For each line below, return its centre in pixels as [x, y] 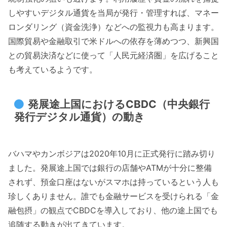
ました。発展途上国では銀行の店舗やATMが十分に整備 [110, 167]
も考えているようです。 [53, 70]
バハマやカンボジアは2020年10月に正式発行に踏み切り [112, 153]
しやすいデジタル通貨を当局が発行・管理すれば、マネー [113, 13]
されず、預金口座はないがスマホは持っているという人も [113, 182]
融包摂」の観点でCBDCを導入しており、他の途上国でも [113, 210]
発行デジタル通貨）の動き [80, 117]
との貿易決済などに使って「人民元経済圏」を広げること [113, 55]
